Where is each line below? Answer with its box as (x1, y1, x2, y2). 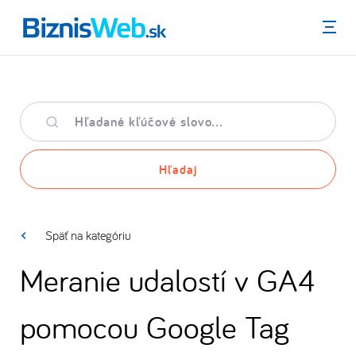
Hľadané (20, 102, 60, 118)
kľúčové (20, 118, 58, 133)
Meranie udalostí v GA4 (20, 259, 315, 300)
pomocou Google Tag (20, 306, 289, 346)
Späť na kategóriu (45, 227, 131, 243)
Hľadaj (159, 161, 197, 178)
